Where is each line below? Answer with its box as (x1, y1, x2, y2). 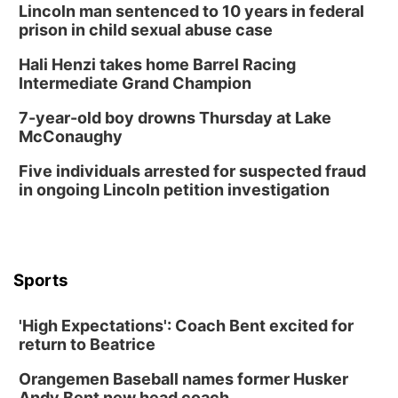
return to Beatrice (19, 335, 155, 354)
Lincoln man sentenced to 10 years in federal (19, 2, 364, 20)
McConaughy (19, 127, 123, 146)
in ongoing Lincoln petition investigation (19, 180, 330, 199)
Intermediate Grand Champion (19, 74, 251, 92)
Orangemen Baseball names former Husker (19, 370, 348, 388)
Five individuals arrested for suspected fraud (19, 162, 366, 180)
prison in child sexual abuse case (19, 20, 273, 39)
